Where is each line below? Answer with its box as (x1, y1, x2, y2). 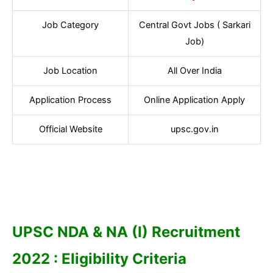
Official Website (38, 123, 102, 135)
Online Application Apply (144, 94, 245, 105)
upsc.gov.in (170, 123, 219, 135)
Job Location (43, 65, 97, 76)
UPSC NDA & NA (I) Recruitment (12, 223, 240, 241)
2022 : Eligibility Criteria (12, 250, 186, 268)
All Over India (167, 65, 222, 76)
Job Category (42, 19, 99, 30)
